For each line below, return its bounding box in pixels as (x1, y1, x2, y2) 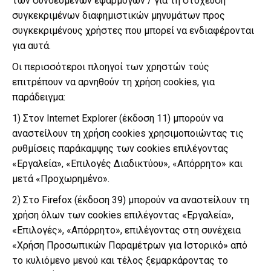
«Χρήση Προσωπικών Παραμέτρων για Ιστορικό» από (12, 240, 247, 251)
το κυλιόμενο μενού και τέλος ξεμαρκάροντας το (12, 255, 228, 266)
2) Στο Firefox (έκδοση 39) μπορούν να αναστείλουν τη (12, 194, 249, 206)
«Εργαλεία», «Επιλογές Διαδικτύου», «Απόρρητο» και (12, 158, 243, 169)
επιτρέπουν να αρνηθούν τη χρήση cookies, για (12, 76, 215, 88)
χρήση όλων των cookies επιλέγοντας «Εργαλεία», (12, 209, 233, 221)
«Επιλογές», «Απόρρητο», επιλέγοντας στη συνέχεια (12, 224, 241, 236)
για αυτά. (12, 40, 51, 51)
